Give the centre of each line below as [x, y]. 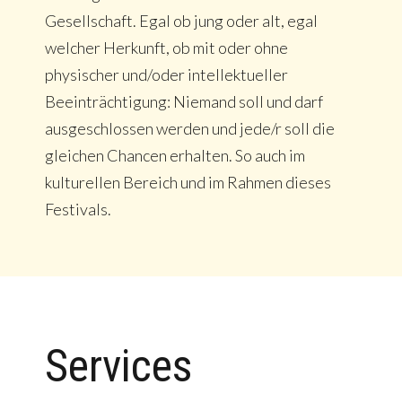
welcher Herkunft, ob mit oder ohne [166, 47]
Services [118, 366]
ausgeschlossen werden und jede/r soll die [190, 128]
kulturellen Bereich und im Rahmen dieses [188, 182]
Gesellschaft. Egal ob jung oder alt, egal [181, 20]
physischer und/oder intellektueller [166, 74]
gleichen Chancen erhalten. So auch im [175, 155]
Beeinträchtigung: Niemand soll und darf [184, 101]
